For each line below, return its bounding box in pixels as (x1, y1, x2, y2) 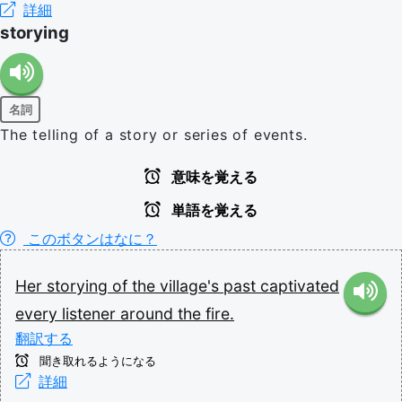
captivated (260, 276, 339, 295)
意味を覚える (168, 170, 258, 185)
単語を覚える (168, 203, 258, 218)
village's (160, 276, 223, 295)
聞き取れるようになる (36, 354, 156, 368)
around (120, 304, 178, 323)
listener (62, 304, 120, 323)
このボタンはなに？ (23, 230, 157, 248)
